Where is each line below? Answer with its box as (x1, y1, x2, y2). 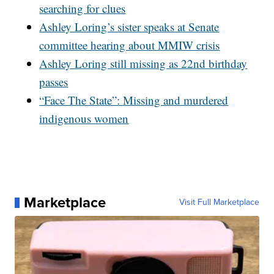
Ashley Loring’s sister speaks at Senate (39, 19, 220, 35)
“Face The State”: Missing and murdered (39, 92, 229, 108)
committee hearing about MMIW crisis (39, 37, 220, 53)
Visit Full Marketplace (179, 196, 259, 209)
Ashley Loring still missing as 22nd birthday (39, 56, 248, 72)
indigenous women (39, 111, 129, 127)
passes (39, 74, 68, 90)
